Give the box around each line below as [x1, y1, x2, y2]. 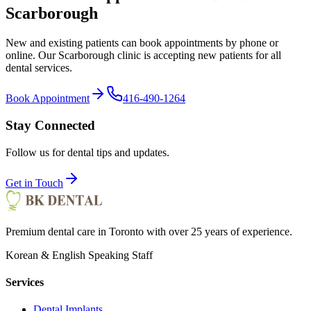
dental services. [6, 62, 72, 74]
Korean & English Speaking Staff [6, 249, 153, 261]
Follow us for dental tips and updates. [6, 146, 169, 158]
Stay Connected [6, 117, 95, 133]
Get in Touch [6, 176, 63, 189]
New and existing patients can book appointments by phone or [6, 37, 278, 49]
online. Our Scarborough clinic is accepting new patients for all [6, 49, 281, 62]
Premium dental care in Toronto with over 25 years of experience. [6, 225, 292, 237]
